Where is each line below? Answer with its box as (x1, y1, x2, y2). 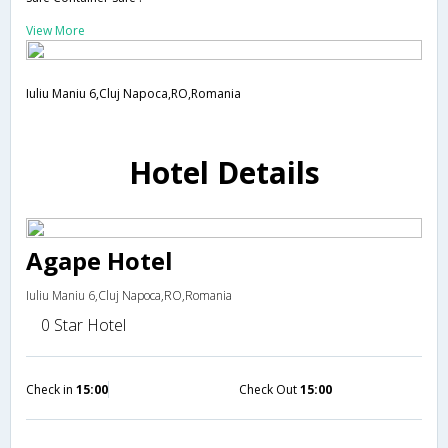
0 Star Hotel (41, 313, 126, 336)
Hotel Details (128, 151, 320, 193)
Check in (26, 380, 76, 398)
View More (26, 22, 85, 39)
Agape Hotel (26, 243, 173, 277)
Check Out (239, 380, 300, 398)
